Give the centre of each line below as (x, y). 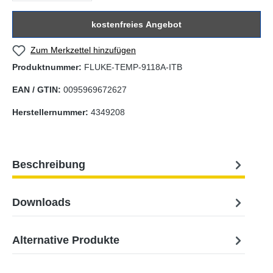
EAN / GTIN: (38, 90)
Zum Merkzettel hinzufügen (83, 50)
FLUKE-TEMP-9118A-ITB (133, 67)
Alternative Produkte (66, 240)
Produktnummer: (48, 67)
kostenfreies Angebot (136, 24)
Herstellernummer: (51, 112)
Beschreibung (49, 164)
